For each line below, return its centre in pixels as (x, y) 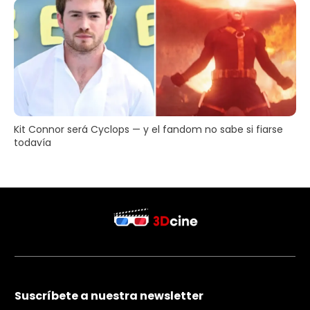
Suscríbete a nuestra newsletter (109, 296)
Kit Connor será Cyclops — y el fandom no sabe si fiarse (148, 129)
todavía (33, 142)
